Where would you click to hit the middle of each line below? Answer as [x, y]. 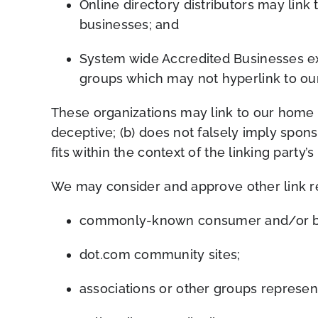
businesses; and [129, 24]
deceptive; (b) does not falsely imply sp [173, 132]
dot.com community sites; [160, 254]
